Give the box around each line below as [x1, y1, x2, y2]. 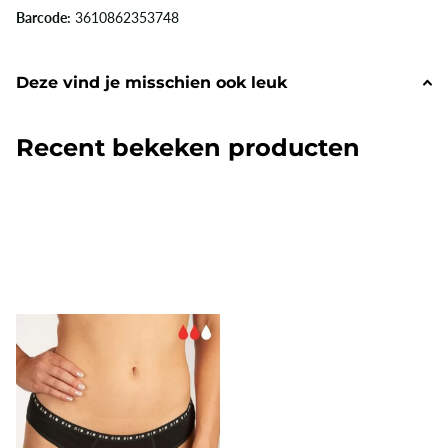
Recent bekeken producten [16, 132, 360, 162]
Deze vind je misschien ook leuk [16, 72, 287, 92]
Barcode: [16, 8, 71, 26]
